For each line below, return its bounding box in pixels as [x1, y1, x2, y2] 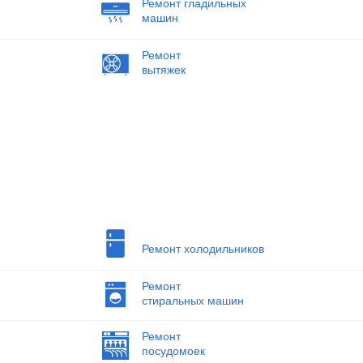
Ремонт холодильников [141, 241, 264, 255]
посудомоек [141, 344, 205, 358]
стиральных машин [141, 293, 244, 307]
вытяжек [141, 63, 186, 77]
